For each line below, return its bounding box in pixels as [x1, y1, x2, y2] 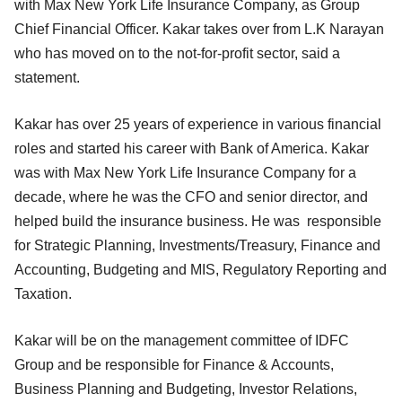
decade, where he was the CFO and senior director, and [14, 188, 368, 205]
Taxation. [14, 285, 72, 301]
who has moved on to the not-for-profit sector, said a [14, 45, 340, 61]
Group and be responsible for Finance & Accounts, [14, 356, 334, 372]
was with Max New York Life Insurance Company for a [14, 164, 356, 180]
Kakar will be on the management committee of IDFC [14, 332, 349, 348]
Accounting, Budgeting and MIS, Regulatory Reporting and [14, 261, 387, 277]
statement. [14, 69, 80, 85]
